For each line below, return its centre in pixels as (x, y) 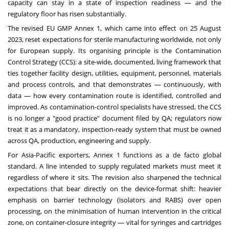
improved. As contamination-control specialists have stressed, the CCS (114, 107)
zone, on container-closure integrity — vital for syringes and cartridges (114, 223)
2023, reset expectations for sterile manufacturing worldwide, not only (114, 40)
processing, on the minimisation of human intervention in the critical (114, 211)
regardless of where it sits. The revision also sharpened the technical (114, 178)
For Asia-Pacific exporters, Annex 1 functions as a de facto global (114, 155)
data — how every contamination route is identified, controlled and (114, 96)
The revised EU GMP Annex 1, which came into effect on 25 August (114, 28)
